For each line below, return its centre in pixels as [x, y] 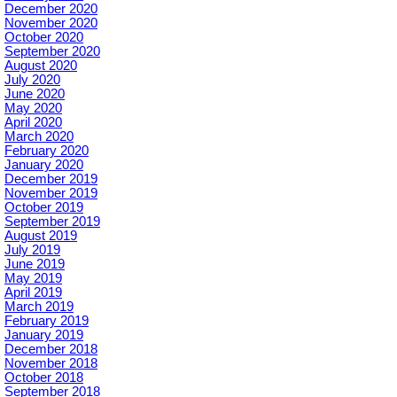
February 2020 [47, 151]
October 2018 [44, 378]
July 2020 [32, 80]
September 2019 [52, 222]
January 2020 [44, 165]
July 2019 [32, 250]
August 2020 [41, 66]
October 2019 [44, 208]
